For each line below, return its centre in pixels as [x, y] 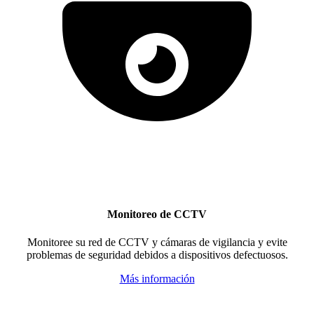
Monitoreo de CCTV [157, 214]
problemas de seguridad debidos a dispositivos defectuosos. [157, 254]
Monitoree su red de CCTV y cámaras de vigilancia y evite [157, 242]
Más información [157, 278]
